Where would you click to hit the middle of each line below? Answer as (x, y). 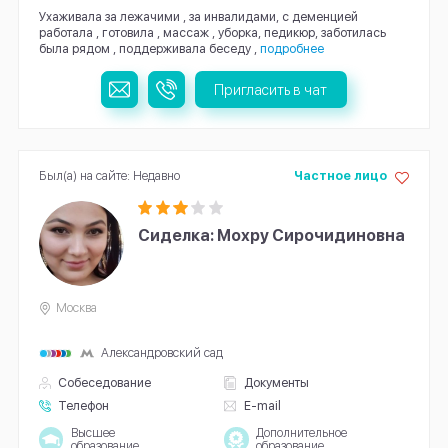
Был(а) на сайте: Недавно (109, 176)
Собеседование (105, 383)
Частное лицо (340, 176)
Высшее (92, 432)
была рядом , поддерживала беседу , (147, 49)
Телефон (84, 406)
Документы (276, 383)
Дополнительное (301, 432)
